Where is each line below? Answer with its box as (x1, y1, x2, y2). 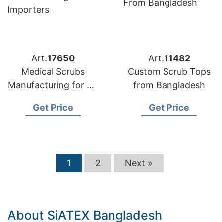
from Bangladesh (133, 80, 205, 90)
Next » (125, 158, 153, 168)
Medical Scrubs (21, 66, 85, 77)
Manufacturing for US (7, 80, 99, 90)
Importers (32, 93, 74, 104)
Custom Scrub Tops (127, 66, 211, 77)
